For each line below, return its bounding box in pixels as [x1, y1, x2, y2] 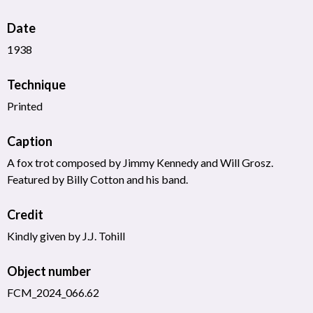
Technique [7, 76, 66, 92]
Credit [7, 206, 43, 222]
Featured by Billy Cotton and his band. [7, 172, 188, 186]
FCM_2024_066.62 [7, 285, 99, 299]
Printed [7, 99, 43, 112]
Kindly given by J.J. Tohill [7, 228, 125, 242]
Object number [7, 263, 91, 279]
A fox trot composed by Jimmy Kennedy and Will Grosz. [7, 155, 273, 169]
